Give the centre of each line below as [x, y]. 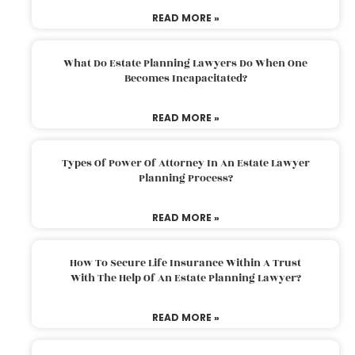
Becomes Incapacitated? [185, 78]
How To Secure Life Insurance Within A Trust [185, 263]
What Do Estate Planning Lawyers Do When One [185, 63]
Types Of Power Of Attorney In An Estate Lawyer [185, 163]
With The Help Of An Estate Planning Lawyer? [185, 278]
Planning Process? [185, 178]
